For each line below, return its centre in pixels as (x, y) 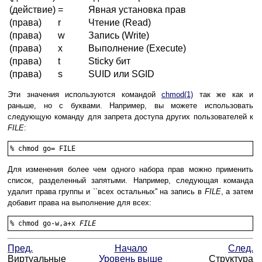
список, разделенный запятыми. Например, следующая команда (130, 181)
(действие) (32, 10)
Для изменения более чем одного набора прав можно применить (130, 170)
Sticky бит (109, 61)
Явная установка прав (137, 10)
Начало (131, 248)
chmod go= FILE (47, 149)
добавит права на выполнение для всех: (80, 203)
